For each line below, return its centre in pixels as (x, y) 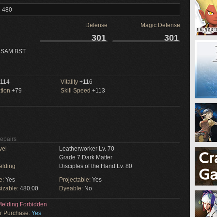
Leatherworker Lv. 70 (87, 149)
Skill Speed (76, 91)
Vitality (69, 82)
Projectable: (76, 180)
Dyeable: (72, 188)
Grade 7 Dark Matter (86, 157)
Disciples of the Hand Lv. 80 (96, 166)
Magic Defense (160, 25)
